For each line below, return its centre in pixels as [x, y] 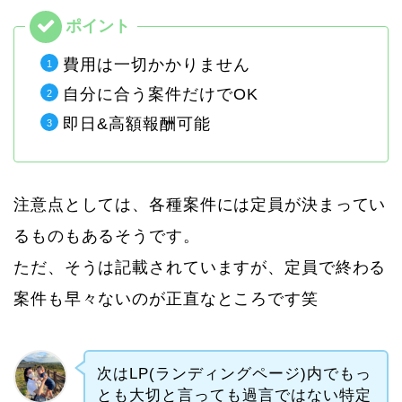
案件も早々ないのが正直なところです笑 [166, 298]
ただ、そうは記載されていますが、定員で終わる [200, 267]
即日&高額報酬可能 [137, 123]
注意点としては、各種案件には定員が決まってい [200, 204]
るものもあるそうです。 [107, 236]
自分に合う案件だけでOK [161, 94]
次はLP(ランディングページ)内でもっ [234, 373]
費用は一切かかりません [157, 64]
